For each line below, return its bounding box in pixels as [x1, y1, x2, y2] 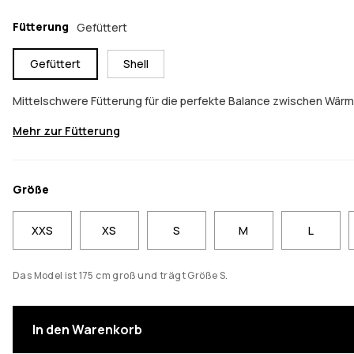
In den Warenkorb [32, 320, 142, 338]
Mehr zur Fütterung [13, 123, 120, 138]
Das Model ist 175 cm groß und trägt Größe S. [13, 268, 228, 282]
